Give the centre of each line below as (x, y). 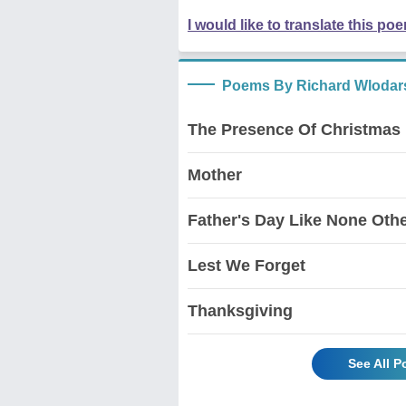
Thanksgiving (240, 310)
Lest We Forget (246, 265)
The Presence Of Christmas (294, 129)
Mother (215, 174)
